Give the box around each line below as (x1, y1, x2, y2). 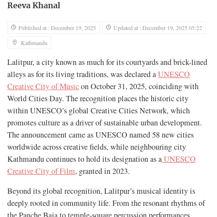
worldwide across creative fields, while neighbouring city (7, 141, 186, 152)
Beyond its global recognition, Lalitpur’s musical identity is (7, 185, 195, 196)
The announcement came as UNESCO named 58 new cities (7, 129, 194, 140)
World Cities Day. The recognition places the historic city (7, 93, 188, 104)
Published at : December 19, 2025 (18, 23, 96, 31)
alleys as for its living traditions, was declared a (7, 68, 158, 79)
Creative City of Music (7, 80, 79, 92)
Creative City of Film (7, 165, 75, 176)
